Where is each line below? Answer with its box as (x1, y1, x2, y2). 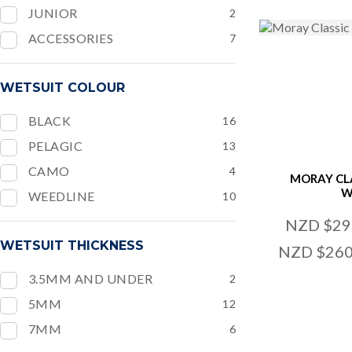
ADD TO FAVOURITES (27, 308, 170, 324)
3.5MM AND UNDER (28, 271, 153, 286)
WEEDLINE (28, 189, 95, 203)
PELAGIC (28, 138, 83, 153)
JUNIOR (28, 5, 78, 20)
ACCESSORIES (28, 31, 114, 46)
